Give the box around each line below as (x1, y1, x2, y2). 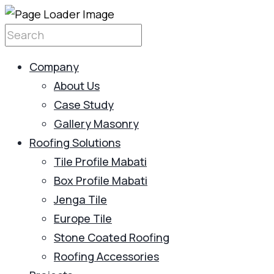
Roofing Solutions (29, 135, 120, 150)
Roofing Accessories (54, 249, 159, 264)
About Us (54, 78, 100, 93)
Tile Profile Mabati (54, 154, 147, 169)
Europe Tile (54, 211, 112, 226)
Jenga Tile (54, 192, 107, 207)
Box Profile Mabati (54, 173, 147, 188)
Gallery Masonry (54, 116, 139, 131)
